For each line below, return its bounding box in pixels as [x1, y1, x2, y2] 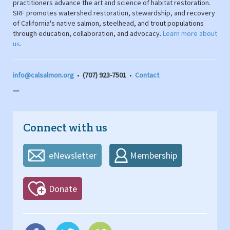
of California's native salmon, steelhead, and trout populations [13, 18, 204, 28]
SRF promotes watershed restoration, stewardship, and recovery [13, 8, 215, 18]
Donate [49, 183, 77, 195]
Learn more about [163, 29, 217, 39]
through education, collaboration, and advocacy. [13, 29, 163, 39]
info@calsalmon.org [13, 70, 74, 80]
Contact [135, 70, 159, 80]
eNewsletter [49, 149, 97, 162]
